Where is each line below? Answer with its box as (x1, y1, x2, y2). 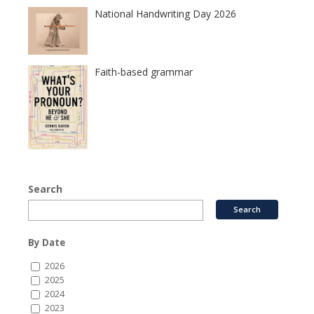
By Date (28, 235, 65, 249)
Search (28, 182, 62, 196)
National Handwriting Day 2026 (95, 7, 236, 21)
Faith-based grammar (95, 65, 193, 79)
